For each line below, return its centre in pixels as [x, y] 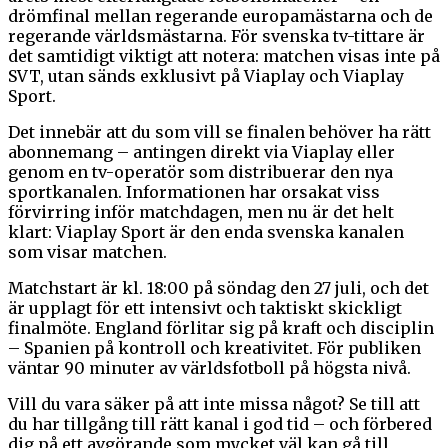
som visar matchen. [87, 251]
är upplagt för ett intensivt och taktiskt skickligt [205, 307]
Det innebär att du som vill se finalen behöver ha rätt [219, 131]
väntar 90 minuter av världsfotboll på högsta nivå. [209, 367]
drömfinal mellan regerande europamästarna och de [220, 15]
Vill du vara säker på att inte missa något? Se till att [214, 403]
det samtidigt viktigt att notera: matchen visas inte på [224, 55]
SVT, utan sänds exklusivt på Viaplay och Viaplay [206, 75]
